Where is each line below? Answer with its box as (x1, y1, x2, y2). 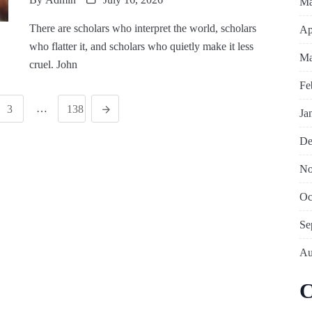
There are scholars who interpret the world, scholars (29, 22, 256, 34)
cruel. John (29, 58, 77, 70)
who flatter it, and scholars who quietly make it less (29, 40, 253, 52)
